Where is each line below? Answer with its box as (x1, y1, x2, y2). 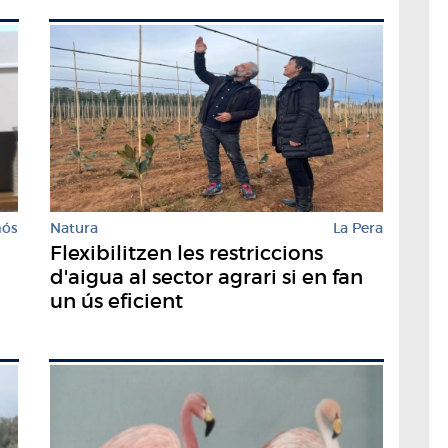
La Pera (333, 218, 383, 237)
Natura (50, 218, 98, 237)
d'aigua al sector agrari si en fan (50, 264, 363, 289)
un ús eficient (50, 288, 183, 313)
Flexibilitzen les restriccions (50, 240, 323, 265)
